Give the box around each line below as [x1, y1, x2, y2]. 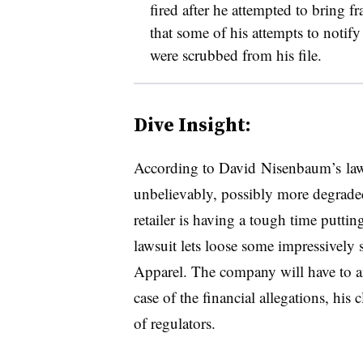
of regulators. [133, 313, 216, 333]
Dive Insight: [133, 111, 251, 138]
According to [133, 157, 219, 177]
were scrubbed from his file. [149, 45, 322, 65]
